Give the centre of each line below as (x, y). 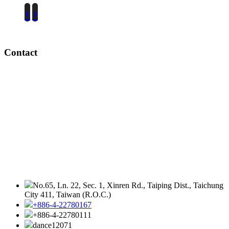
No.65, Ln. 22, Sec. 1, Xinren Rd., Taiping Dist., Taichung (128, 186)
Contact (21, 52)
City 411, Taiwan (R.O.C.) (68, 195)
